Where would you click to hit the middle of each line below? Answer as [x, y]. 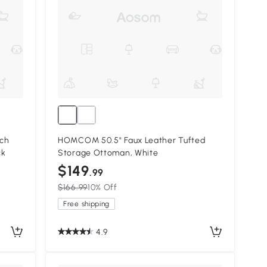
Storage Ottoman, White [108, 153]
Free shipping [87, 204]
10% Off [102, 188]
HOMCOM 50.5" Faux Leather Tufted [132, 141]
